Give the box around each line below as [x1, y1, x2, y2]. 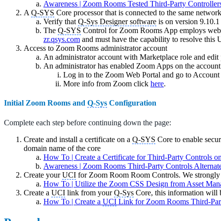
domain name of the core [24, 144, 101, 152]
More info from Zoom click [63, 79, 150, 88]
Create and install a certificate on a [24, 135, 132, 144]
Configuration [107, 99, 156, 108]
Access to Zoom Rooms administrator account [24, 44, 167, 53]
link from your [65, 188, 114, 197]
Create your [24, 170, 62, 179]
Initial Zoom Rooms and [4, 99, 87, 108]
